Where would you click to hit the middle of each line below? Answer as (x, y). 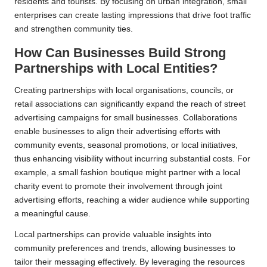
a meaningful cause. (52, 213)
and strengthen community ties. (74, 29)
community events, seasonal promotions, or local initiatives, (126, 145)
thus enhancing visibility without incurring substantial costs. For (132, 159)
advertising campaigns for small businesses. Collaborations (126, 117)
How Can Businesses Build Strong (120, 52)
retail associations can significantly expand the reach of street (130, 104)
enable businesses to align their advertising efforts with (117, 131)
